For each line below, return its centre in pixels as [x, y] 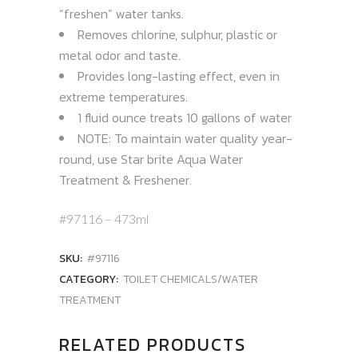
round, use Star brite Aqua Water [151, 159]
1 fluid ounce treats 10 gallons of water [185, 117]
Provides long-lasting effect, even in [179, 76]
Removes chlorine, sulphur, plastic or [177, 34]
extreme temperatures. [123, 96]
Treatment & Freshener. [125, 179]
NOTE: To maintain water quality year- [185, 138]
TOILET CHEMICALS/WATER [191, 279]
